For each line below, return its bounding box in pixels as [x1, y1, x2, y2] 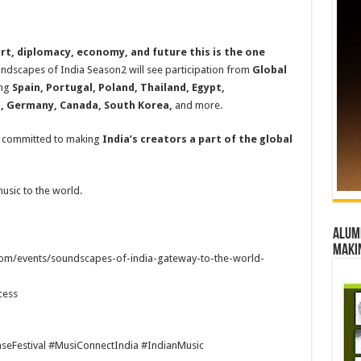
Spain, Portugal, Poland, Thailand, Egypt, [11, 81, 225, 93]
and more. [172, 99, 222, 111]
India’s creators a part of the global [102, 133, 293, 145]
